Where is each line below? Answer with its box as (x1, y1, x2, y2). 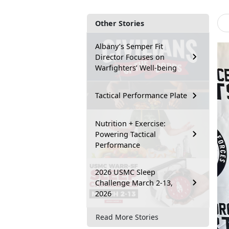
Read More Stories (96, 212, 158, 222)
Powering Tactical (95, 129, 156, 139)
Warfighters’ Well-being (95, 62, 177, 73)
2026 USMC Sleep (95, 167, 155, 177)
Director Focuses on (95, 52, 165, 62)
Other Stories (95, 18, 144, 28)
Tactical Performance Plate (95, 90, 187, 101)
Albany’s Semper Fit (95, 41, 163, 51)
